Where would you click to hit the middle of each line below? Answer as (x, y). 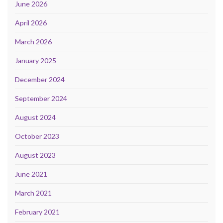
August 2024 (35, 117)
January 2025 (36, 61)
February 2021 (37, 212)
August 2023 (35, 155)
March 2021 (33, 193)
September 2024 (41, 99)
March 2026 (33, 42)
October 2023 (37, 136)
